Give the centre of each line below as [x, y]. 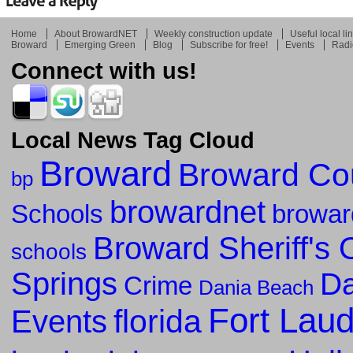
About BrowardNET [96, 33]
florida [158, 321]
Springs [64, 283]
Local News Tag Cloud [133, 140]
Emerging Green [100, 45]
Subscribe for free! [229, 45]
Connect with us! [104, 71]
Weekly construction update [214, 33]
